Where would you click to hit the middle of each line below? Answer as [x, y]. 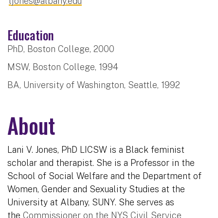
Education [31, 35]
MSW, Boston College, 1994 [63, 67]
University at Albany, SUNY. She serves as [91, 202]
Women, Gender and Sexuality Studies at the [96, 189]
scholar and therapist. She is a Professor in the [101, 163]
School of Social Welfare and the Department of [104, 176]
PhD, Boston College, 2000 [61, 49]
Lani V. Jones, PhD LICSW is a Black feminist [96, 149]
